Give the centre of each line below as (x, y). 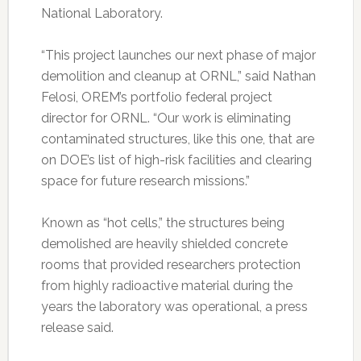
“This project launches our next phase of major (178, 55)
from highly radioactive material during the (166, 285)
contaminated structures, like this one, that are (177, 139)
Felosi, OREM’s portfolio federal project (156, 97)
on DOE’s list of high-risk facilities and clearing (176, 160)
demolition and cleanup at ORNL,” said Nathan (178, 76)
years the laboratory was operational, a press (174, 306)
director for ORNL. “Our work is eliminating (166, 118)
